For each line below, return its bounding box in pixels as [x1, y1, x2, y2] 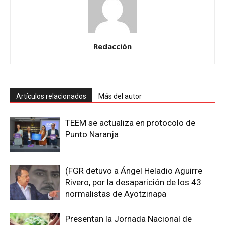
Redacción [93, 41, 132, 52]
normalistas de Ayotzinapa [65, 189, 166, 199]
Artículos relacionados [16, 92, 86, 101]
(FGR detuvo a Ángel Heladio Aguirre [65, 166, 202, 176]
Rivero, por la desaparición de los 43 [65, 177, 201, 188]
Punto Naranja [65, 129, 119, 140]
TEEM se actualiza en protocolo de [65, 118, 195, 128]
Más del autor [98, 92, 142, 101]
